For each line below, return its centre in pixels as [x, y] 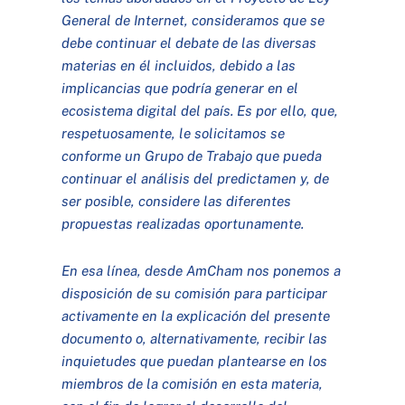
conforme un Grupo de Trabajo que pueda [192, 155]
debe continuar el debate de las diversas [189, 42]
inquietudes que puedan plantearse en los [195, 360]
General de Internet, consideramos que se [193, 19]
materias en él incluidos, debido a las [179, 65]
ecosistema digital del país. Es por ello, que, [200, 110]
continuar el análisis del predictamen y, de [196, 178]
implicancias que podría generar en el [180, 87]
